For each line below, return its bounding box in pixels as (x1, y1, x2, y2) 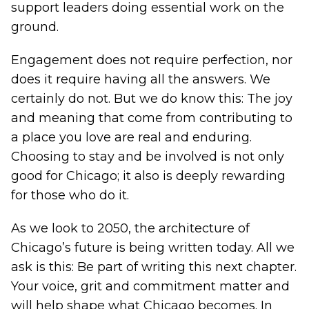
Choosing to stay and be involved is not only (11, 149, 284, 164)
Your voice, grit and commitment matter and (11, 279, 290, 294)
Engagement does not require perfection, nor (11, 52, 292, 68)
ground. (11, 19, 59, 34)
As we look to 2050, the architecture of (11, 221, 250, 236)
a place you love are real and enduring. (11, 130, 252, 145)
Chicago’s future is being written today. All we (11, 240, 295, 255)
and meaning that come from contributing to (11, 110, 292, 126)
